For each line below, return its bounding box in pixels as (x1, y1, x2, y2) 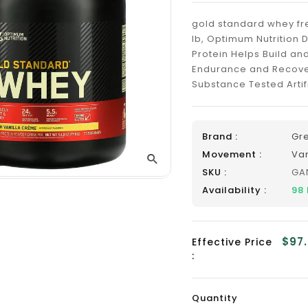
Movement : (202, 148, 263, 161)
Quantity (192, 291, 239, 305)
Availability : (202, 184, 267, 197)
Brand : (202, 130, 239, 143)
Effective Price (192, 235, 273, 249)
